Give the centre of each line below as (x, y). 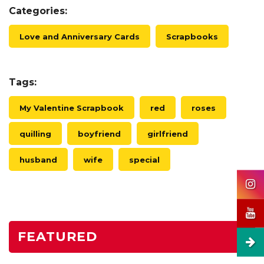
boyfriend (99, 133)
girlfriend (168, 133)
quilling (35, 133)
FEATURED (57, 237)
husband (38, 159)
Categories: (38, 11)
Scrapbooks (192, 36)
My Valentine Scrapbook (72, 108)
